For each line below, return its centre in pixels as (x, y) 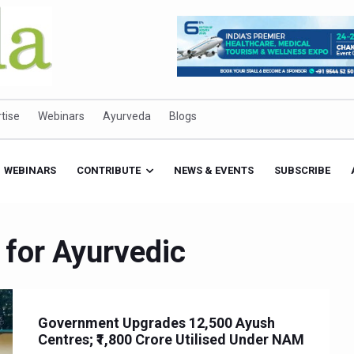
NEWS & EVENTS (214, 171)
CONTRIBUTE (109, 171)
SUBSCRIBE (303, 171)
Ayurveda (127, 116)
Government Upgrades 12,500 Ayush (156, 323)
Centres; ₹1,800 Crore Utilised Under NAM (171, 340)
